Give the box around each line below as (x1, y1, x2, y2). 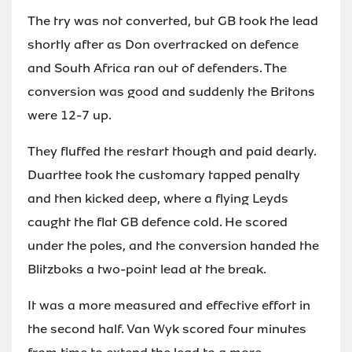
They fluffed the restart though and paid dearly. (27, 142, 316, 159)
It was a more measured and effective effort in (27, 296, 310, 313)
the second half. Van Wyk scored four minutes (27, 320, 306, 337)
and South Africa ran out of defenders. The (27, 59, 287, 76)
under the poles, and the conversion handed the (27, 236, 319, 254)
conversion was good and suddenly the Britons (27, 82, 315, 100)
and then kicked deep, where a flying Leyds (27, 189, 288, 207)
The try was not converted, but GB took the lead (27, 12, 318, 29)
